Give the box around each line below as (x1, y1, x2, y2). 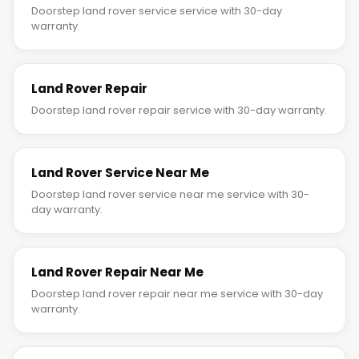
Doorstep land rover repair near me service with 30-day (31, 286, 323, 302)
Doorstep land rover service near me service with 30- (31, 187, 309, 203)
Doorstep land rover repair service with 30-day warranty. (31, 103, 327, 119)
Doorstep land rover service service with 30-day (31, 3, 282, 19)
